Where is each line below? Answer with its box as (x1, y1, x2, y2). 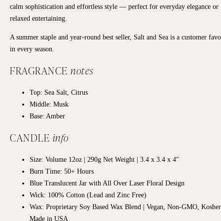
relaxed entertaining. (10, 14, 67, 22)
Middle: (30, 100, 51, 108)
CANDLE (10, 130, 53, 144)
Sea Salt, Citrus (44, 88, 88, 96)
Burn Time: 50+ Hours (30, 167, 94, 175)
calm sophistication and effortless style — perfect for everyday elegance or (10, 2, 219, 10)
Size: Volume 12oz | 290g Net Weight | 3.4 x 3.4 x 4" (30, 155, 179, 163)
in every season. (10, 44, 54, 53)
